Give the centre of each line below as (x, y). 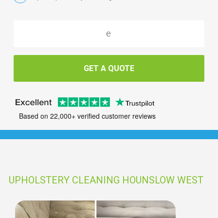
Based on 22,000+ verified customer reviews (87, 116)
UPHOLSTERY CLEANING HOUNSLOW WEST (106, 180)
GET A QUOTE (109, 68)
